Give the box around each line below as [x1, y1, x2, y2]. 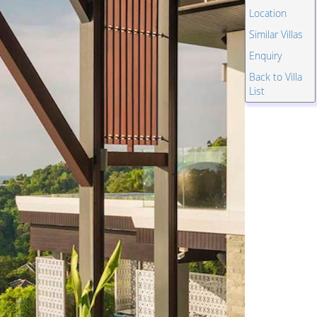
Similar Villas [249, 28, 303, 41]
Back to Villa [249, 70, 302, 83]
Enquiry [249, 49, 282, 62]
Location [249, 6, 287, 20]
